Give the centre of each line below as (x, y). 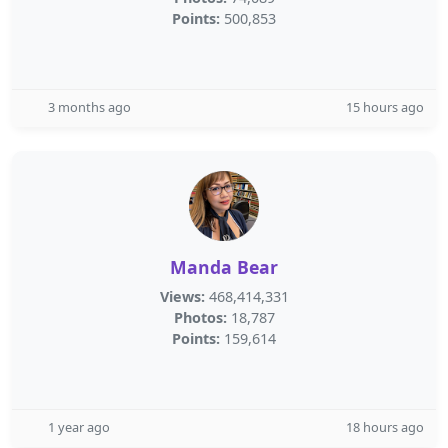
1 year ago (79, 427)
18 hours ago (385, 427)
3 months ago (89, 107)
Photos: (200, 317)
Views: (182, 296)
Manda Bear (224, 267)
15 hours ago (385, 107)
